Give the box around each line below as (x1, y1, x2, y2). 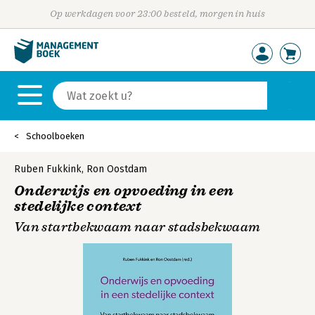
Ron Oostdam (86, 163, 147, 175)
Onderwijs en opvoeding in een (14, 182, 234, 200)
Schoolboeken (26, 131, 84, 141)
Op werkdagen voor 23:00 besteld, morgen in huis (49, 8, 266, 19)
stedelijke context (14, 198, 142, 215)
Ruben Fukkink (14, 163, 82, 175)
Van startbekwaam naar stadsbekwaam (14, 219, 261, 235)
